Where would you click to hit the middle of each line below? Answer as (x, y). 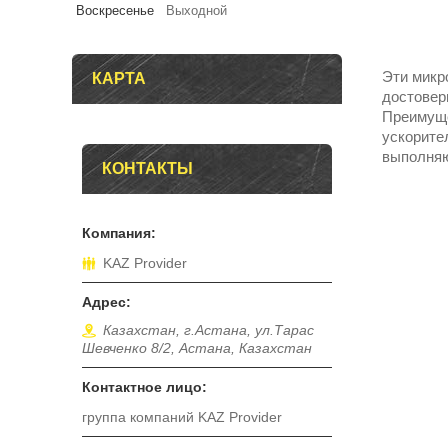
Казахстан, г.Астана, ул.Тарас (208, 330)
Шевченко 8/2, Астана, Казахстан (197, 348)
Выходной (196, 10)
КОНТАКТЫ (147, 168)
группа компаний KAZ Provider (182, 417)
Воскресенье (115, 10)
